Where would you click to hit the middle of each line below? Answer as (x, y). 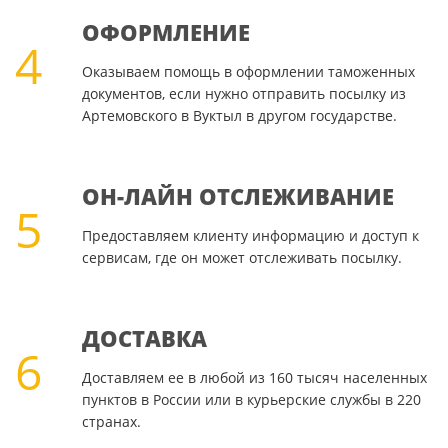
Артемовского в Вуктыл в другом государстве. (239, 116)
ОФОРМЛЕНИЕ (165, 32)
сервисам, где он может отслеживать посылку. (241, 258)
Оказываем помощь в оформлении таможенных (248, 72)
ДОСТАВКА (144, 338)
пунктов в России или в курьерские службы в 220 (251, 400)
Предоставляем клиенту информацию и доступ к (250, 236)
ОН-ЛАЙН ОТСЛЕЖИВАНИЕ (237, 196)
